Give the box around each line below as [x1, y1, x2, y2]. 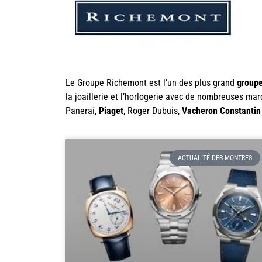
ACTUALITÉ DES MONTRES [177, 153, 252, 162]
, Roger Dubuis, [123, 105, 182, 117]
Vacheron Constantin [182, 105, 261, 117]
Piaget [99, 105, 123, 117]
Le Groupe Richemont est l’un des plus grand [65, 77, 237, 89]
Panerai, [65, 105, 99, 117]
